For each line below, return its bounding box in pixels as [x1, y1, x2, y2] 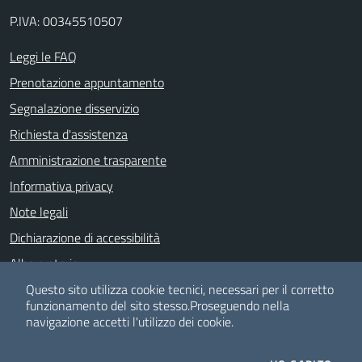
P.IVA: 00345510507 [10, 11, 123, 31]
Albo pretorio [10, 254, 78, 273]
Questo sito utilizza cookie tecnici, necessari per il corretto [26, 280, 334, 299]
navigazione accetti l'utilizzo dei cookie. [26, 312, 234, 331]
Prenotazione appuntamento [10, 73, 164, 92]
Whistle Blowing [10, 280, 98, 299]
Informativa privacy [10, 176, 113, 196]
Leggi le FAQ [10, 47, 77, 66]
